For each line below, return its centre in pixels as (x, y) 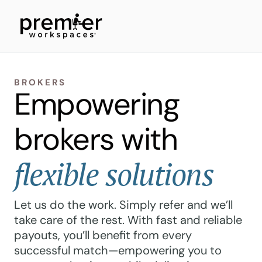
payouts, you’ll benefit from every (103, 235)
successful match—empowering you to (118, 250)
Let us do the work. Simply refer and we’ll (123, 205)
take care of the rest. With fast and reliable (128, 220)
